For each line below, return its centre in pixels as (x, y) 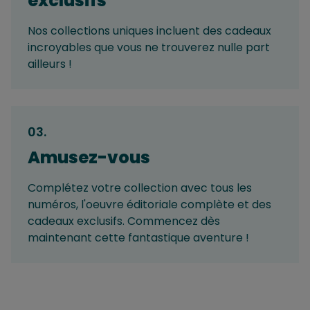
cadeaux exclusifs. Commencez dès (124, 221)
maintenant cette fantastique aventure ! (138, 238)
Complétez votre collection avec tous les (140, 188)
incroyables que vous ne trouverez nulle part (149, 48)
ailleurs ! (50, 64)
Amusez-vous (89, 158)
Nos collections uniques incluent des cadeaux (149, 31)
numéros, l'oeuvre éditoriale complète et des (149, 205)
